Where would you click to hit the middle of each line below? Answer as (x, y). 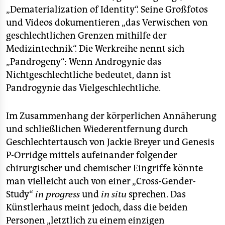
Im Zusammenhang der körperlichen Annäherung (111, 116)
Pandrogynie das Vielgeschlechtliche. (83, 88)
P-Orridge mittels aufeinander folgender (92, 155)
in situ (114, 194)
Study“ (21, 194)
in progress (58, 194)
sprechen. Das (156, 194)
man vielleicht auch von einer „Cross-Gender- (101, 181)
